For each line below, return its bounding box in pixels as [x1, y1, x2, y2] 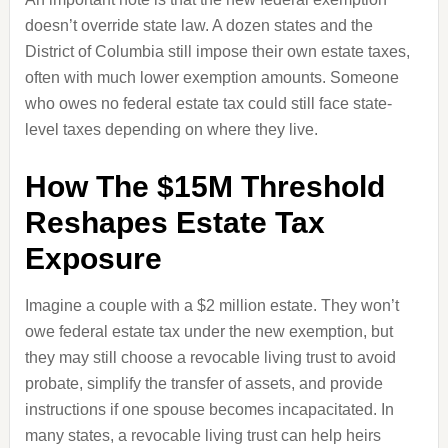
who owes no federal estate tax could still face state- [24, 95, 392, 112]
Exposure [24, 242, 162, 275]
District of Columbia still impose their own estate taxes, [24, 43, 410, 60]
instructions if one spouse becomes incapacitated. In [24, 401, 394, 418]
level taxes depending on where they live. [24, 121, 318, 138]
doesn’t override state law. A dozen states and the [24, 17, 373, 34]
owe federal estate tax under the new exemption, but [24, 323, 393, 340]
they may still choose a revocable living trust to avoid [24, 349, 396, 366]
